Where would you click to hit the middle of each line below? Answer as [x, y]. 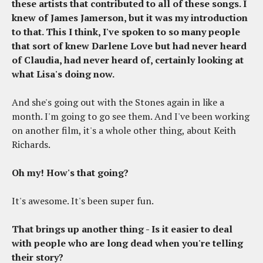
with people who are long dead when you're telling [127, 243]
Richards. [31, 145]
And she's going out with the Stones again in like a [118, 102]
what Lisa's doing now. [63, 74]
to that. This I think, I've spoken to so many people [126, 32]
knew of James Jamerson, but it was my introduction [130, 18]
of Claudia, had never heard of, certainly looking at [128, 60]
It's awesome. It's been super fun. [83, 201]
